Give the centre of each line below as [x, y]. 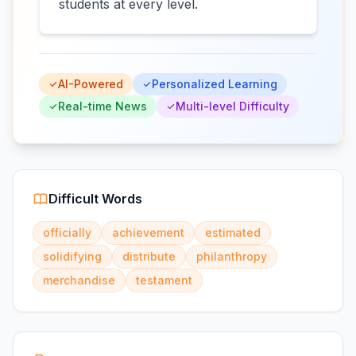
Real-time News [103, 106]
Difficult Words [95, 199]
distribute [149, 256]
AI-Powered [91, 84]
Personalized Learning [215, 84]
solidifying [72, 256]
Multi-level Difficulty [232, 106]
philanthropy [232, 256]
